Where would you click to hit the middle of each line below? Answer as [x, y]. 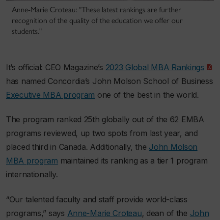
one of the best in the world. [147, 95]
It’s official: [26, 67]
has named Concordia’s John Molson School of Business [110, 81]
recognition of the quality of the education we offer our [97, 20]
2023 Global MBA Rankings [155, 67]
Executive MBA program [51, 95]
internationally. [32, 175]
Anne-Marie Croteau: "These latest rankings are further [96, 9]
